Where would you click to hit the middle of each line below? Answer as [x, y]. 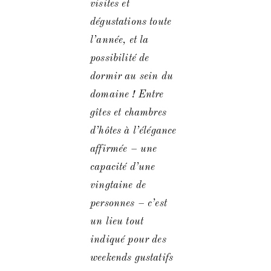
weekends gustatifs [132, 258]
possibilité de [120, 58]
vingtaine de [118, 185]
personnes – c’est [129, 203]
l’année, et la [119, 40]
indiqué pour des [128, 240]
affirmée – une [124, 149]
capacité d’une [123, 167]
